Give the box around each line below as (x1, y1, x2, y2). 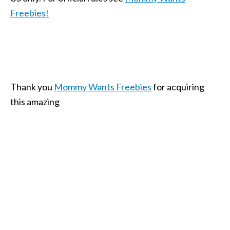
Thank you (10, 81, 54, 93)
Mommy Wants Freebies (54, 81, 151, 93)
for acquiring (151, 81, 204, 93)
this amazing (10, 96, 60, 108)
